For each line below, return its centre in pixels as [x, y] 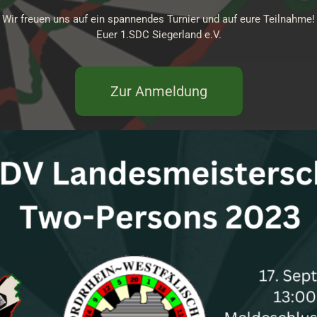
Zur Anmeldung [158, 92]
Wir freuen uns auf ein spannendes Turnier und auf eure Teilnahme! [158, 19]
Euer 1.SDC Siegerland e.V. [158, 35]
